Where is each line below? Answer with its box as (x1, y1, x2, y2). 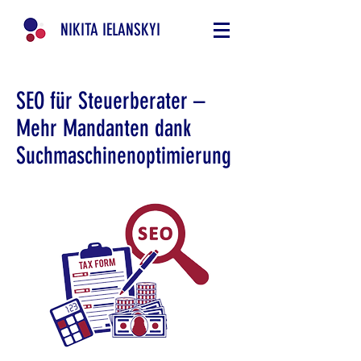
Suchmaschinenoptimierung (16, 142, 231, 169)
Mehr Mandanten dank (16, 114, 191, 142)
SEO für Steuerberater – (16, 87, 205, 114)
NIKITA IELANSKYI (60, 19, 160, 39)
